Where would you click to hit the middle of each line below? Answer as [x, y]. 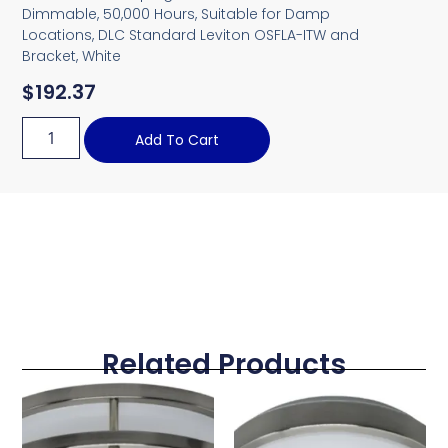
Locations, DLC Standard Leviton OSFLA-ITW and [191, 34]
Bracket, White [72, 55]
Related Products [224, 365]
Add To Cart [177, 140]
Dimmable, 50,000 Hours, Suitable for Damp [176, 13]
